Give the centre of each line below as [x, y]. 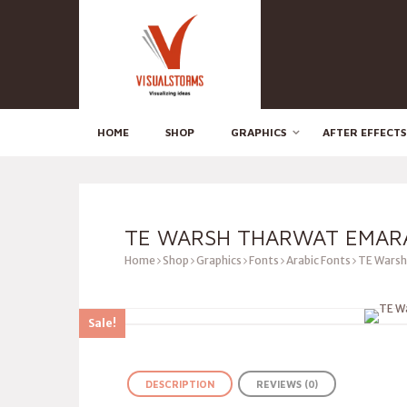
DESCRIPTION [180, 384]
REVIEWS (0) [287, 384]
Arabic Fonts [318, 260]
